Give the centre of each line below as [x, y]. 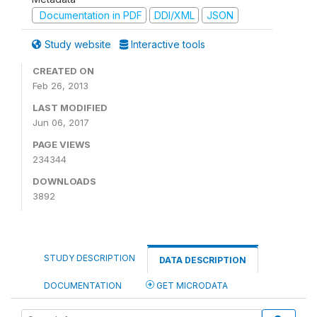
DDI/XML [174, 15]
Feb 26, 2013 [60, 86]
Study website [78, 44]
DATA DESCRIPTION [203, 260]
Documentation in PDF [89, 15]
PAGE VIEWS [62, 144]
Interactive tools [167, 44]
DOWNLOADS [64, 181]
